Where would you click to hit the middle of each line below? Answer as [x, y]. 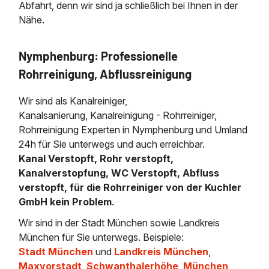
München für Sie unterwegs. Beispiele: [101, 237]
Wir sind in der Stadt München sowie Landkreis [119, 223]
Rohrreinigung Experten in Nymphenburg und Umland [133, 129]
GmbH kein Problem [65, 201]
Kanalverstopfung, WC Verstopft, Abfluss [119, 173]
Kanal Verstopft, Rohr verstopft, [96, 158]
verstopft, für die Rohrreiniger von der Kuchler [130, 187]
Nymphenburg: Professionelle [98, 56]
